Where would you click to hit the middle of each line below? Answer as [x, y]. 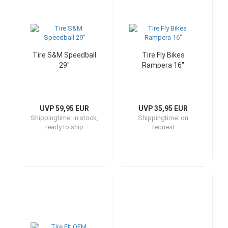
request [163, 127]
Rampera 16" [163, 65]
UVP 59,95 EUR [64, 108]
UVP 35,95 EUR [163, 108]
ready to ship [64, 127]
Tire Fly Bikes [163, 55]
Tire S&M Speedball [64, 55]
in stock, [86, 118]
